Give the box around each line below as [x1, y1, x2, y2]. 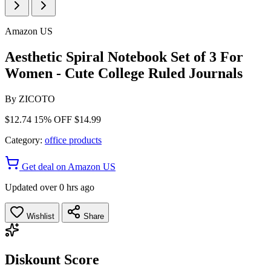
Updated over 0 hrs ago [5, 181, 94, 192]
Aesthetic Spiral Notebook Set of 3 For [5, 48, 243, 65]
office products [45, 134, 102, 145]
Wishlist [24, 211, 54, 221]
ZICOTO [19, 93, 55, 104]
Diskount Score [5, 251, 99, 267]
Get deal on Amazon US [19, 161, 116, 172]
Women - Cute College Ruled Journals [5, 65, 243, 81]
